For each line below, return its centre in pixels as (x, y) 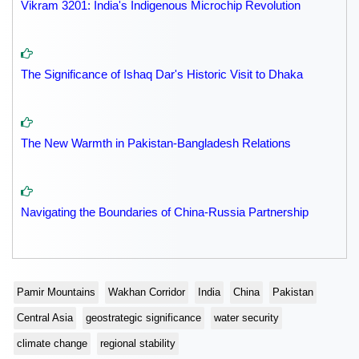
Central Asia (45, 318)
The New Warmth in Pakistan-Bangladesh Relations (156, 143)
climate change (52, 344)
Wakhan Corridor (147, 292)
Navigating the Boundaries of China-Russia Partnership (165, 212)
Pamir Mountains (56, 292)
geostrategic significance (143, 318)
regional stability (138, 344)
